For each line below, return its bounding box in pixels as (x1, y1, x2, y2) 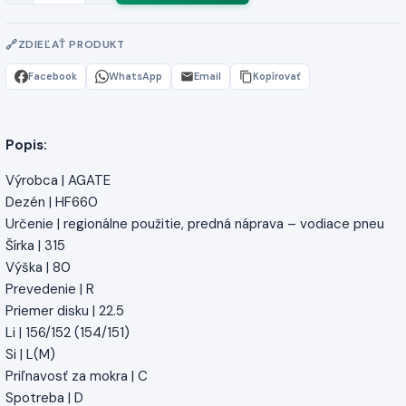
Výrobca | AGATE (5, 170, 111, 189)
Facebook (28, 69, 77, 82)
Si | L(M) (5, 344, 55, 363)
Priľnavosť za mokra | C (5, 366, 148, 385)
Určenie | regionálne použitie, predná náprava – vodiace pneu (5, 214, 384, 233)
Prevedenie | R (5, 279, 94, 298)
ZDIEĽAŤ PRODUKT (17, 37, 125, 53)
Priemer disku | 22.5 (5, 301, 124, 320)
